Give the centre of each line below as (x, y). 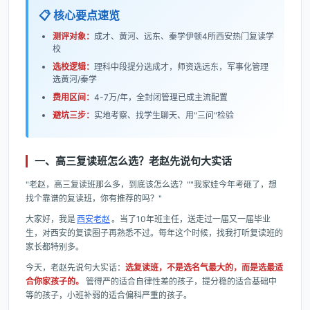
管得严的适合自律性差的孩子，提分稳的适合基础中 (180, 281)
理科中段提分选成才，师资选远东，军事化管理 (181, 67)
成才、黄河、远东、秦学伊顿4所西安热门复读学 (184, 36)
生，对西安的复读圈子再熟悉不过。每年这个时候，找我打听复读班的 (154, 233)
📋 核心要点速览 (79, 15)
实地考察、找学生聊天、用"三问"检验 (164, 115)
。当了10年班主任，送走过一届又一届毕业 (191, 219)
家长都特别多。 (55, 247)
